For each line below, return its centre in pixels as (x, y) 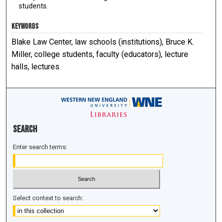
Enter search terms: (40, 147)
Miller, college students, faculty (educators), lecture (100, 55)
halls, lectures (36, 67)
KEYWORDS (25, 27)
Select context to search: (48, 198)
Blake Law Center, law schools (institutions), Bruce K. (103, 42)
